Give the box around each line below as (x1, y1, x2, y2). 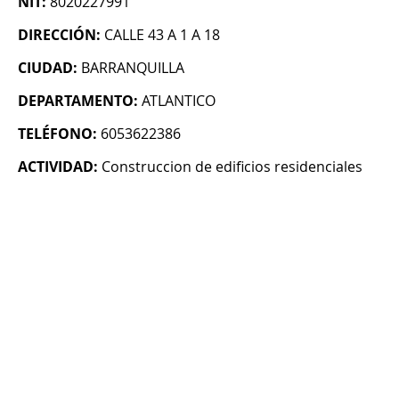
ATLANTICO (142, 91, 216, 111)
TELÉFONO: (18, 124, 97, 144)
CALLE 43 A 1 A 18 (104, 25, 220, 45)
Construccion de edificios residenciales (102, 157, 362, 177)
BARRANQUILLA (81, 58, 184, 78)
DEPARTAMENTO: (18, 91, 138, 111)
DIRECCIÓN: (18, 25, 101, 45)
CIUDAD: (18, 58, 77, 78)
